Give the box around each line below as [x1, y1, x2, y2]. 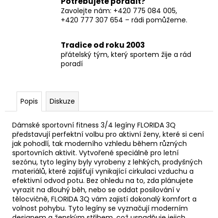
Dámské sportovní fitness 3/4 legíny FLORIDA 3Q [12, 120, 176, 130]
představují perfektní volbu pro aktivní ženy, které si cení [12, 129, 204, 139]
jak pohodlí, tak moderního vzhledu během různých [12, 138, 187, 148]
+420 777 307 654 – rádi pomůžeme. [61, 15, 187, 25]
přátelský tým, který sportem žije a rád [61, 49, 191, 59]
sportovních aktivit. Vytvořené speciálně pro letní [12, 147, 179, 158]
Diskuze [50, 96, 75, 106]
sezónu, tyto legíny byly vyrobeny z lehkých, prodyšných [12, 157, 202, 167]
